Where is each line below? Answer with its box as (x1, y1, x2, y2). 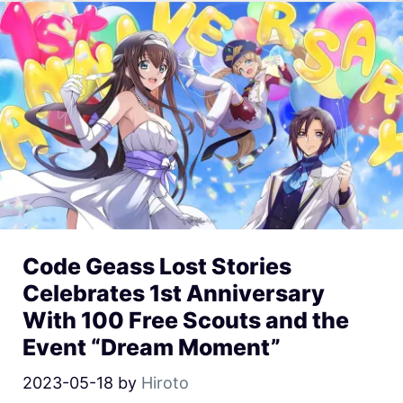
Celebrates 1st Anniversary (22, 280, 325, 308)
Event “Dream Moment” (22, 334, 281, 362)
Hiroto (141, 373, 189, 393)
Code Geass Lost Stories (22, 253, 291, 281)
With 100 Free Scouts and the (22, 307, 349, 335)
